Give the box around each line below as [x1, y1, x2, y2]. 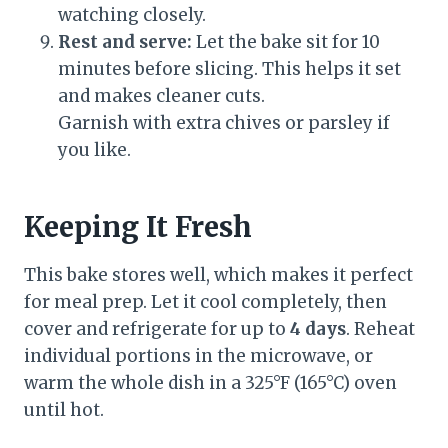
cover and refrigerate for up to [24, 318, 290, 341]
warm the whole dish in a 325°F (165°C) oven [24, 372, 397, 395]
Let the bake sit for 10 [192, 31, 380, 54]
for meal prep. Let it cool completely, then [24, 291, 387, 314]
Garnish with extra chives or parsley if [58, 112, 390, 135]
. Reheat [346, 318, 415, 341]
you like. [58, 139, 131, 162]
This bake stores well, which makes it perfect [24, 264, 413, 287]
